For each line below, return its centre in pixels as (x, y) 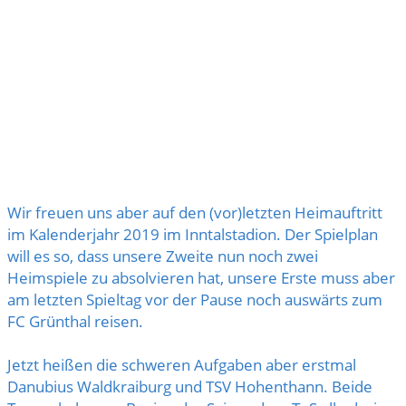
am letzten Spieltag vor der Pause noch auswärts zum (195, 299)
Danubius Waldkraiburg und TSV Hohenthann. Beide (190, 386)
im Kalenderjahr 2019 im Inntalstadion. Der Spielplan (193, 234)
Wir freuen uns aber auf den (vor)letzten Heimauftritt (195, 212)
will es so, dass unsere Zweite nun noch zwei (163, 256)
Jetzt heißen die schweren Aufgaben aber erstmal (182, 364)
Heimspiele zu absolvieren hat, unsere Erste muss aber (201, 277)
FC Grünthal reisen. (75, 321)
